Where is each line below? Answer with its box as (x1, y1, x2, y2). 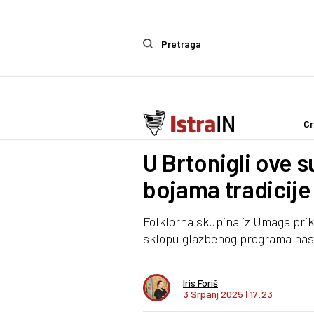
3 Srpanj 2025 (183, 287, 245, 300)
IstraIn (165, 123, 196, 135)
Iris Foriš (183, 276, 218, 289)
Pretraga (161, 37, 201, 50)
